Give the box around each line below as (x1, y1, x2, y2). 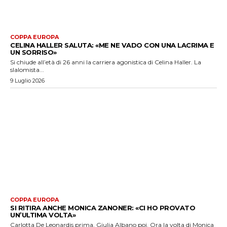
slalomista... (10, 66, 44, 74)
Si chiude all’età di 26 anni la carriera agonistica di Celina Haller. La (10, 58, 201, 66)
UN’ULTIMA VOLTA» (10, 210, 75, 219)
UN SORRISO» (10, 48, 57, 57)
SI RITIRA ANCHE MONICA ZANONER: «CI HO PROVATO (10, 203, 195, 212)
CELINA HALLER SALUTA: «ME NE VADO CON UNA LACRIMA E (10, 41, 214, 50)
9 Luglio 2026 (10, 77, 45, 85)
